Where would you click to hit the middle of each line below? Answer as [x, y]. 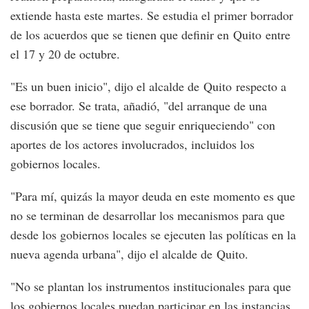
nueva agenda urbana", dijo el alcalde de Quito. [129, 254]
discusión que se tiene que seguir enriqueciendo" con [143, 125]
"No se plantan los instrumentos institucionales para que [151, 287]
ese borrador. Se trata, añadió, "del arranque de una [139, 106]
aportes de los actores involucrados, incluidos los [132, 144]
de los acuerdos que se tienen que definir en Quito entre [150, 35]
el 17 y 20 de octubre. [65, 54]
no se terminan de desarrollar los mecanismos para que [148, 216]
